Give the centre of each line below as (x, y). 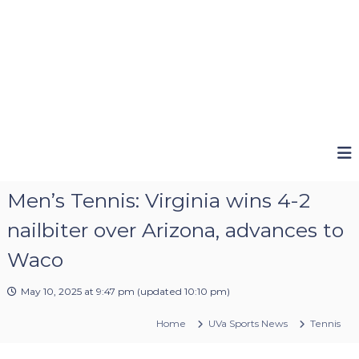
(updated (159, 291)
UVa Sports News (248, 323)
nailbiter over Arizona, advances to (175, 230)
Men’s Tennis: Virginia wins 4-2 (158, 200)
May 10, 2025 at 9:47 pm (77, 291)
